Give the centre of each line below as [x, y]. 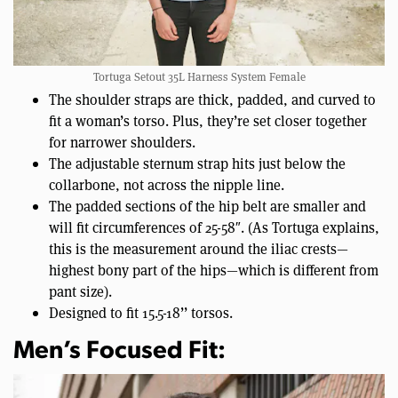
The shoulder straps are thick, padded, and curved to [212, 99]
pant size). [80, 291]
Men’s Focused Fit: [119, 351]
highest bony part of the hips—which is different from [214, 269]
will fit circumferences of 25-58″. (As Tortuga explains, [214, 227]
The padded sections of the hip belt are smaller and [207, 205]
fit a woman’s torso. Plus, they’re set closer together [208, 120]
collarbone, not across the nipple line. [167, 184]
